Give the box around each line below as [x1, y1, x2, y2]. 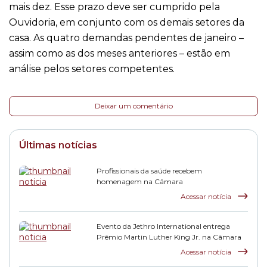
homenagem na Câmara [97, 177, 183, 186]
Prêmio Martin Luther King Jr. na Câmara [97, 232, 241, 241]
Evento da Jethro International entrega [97, 222, 230, 231]
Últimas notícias [19, 139, 97, 151]
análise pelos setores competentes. [9, 63, 175, 74]
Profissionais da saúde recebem [97, 166, 202, 175]
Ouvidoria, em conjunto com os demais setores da [9, 17, 244, 28]
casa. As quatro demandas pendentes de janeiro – [9, 32, 244, 44]
